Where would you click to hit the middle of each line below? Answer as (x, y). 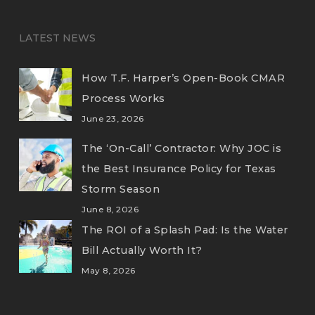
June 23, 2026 (113, 119)
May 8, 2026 (109, 271)
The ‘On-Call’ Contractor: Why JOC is (182, 148)
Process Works (123, 98)
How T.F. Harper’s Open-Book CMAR (184, 78)
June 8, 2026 (110, 210)
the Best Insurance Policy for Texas (179, 169)
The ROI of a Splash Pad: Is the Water (185, 230)
